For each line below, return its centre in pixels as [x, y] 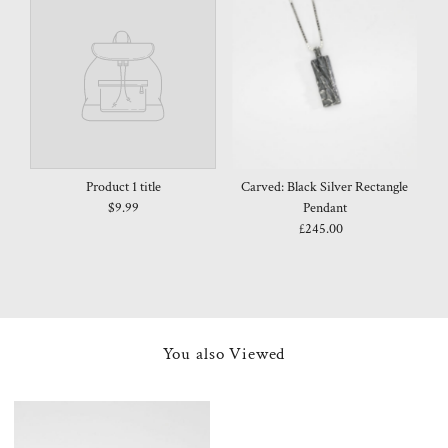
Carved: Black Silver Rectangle [325, 186]
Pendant [324, 207]
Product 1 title [123, 186]
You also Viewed [224, 353]
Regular [348, 228]
